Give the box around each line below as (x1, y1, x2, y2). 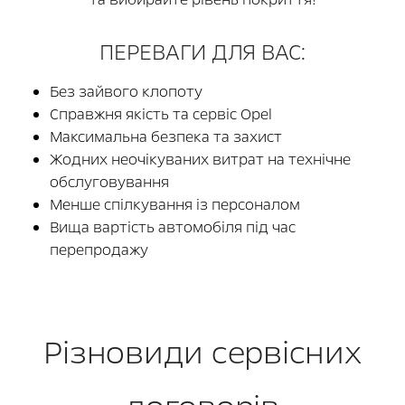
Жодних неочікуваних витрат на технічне (50, 149, 351, 171)
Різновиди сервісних (43, 331, 362, 376)
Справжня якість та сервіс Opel (50, 104, 276, 126)
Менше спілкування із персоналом (50, 194, 304, 216)
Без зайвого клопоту (50, 81, 206, 103)
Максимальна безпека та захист (50, 127, 286, 148)
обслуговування (50, 172, 173, 193)
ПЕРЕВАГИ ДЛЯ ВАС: (99, 38, 306, 69)
